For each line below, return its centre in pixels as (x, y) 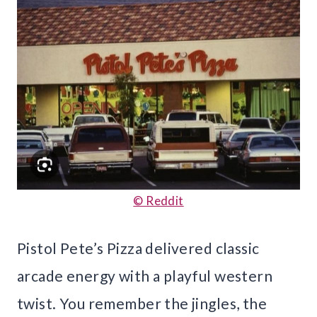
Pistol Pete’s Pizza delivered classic (138, 248)
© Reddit (158, 201)
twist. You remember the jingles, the (142, 304)
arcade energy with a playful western (145, 276)
